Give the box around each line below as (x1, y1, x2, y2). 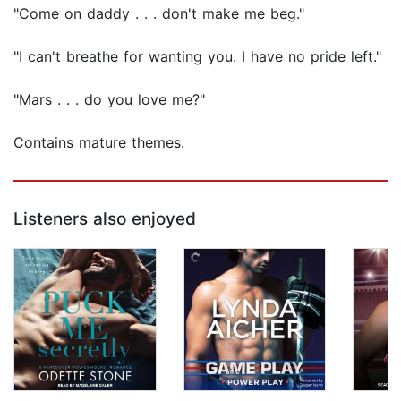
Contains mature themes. (13, 133, 184, 152)
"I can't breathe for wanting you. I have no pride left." (13, 47, 381, 66)
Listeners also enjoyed (13, 209, 196, 230)
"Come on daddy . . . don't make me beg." (13, 4, 304, 23)
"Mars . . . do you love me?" (13, 90, 205, 109)
